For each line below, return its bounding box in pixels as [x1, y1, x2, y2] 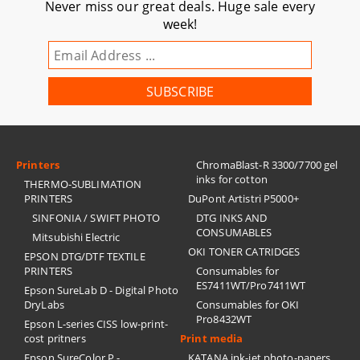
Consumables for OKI [196, 297, 300, 312]
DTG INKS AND [196, 211, 268, 225]
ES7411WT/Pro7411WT [196, 278, 306, 292]
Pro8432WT [196, 312, 252, 326]
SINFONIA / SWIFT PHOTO [32, 211, 160, 225]
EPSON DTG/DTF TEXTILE [24, 249, 145, 264]
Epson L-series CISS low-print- [24, 317, 168, 331]
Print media [180, 331, 243, 346]
